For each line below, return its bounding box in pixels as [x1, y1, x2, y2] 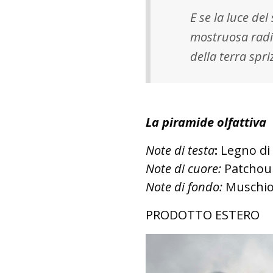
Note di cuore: [146, 160, 224, 177]
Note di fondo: [146, 178, 222, 195]
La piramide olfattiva [146, 113, 266, 130]
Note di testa [146, 141, 214, 158]
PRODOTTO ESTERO [146, 206, 260, 223]
